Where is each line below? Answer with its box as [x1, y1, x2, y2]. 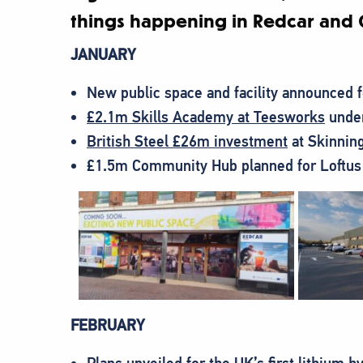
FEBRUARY [70, 316, 145, 335]
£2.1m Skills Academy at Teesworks [87, 107, 325, 126]
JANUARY [70, 45, 136, 64]
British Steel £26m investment [87, 131, 288, 151]
